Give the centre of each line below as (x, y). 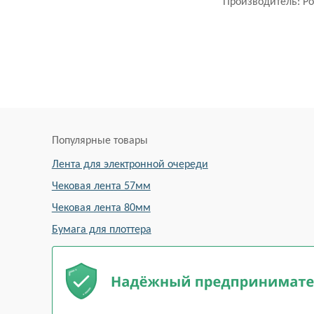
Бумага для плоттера (101, 230)
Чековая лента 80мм (101, 208)
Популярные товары (100, 141)
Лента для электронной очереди (130, 164)
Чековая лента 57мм (101, 186)
